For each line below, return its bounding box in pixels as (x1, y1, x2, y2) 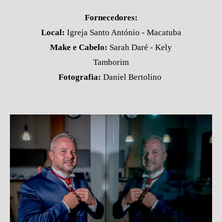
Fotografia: (58, 72, 101, 82)
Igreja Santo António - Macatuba (66, 28, 181, 38)
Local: (41, 28, 67, 38)
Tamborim (93, 57, 129, 67)
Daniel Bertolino (101, 72, 164, 82)
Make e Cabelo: (50, 43, 108, 53)
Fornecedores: (84, 13, 138, 23)
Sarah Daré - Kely (108, 43, 172, 53)
